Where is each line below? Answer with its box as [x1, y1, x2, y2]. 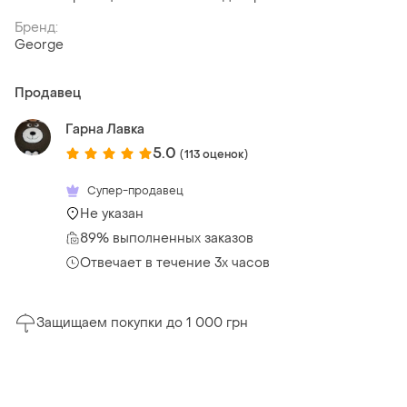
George [15, 36, 64, 55]
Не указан [80, 204, 144, 223]
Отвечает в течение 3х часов [80, 253, 270, 272]
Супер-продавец [87, 183, 184, 198]
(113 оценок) [180, 146, 248, 162]
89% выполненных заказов [80, 229, 253, 247]
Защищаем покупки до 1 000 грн [36, 314, 248, 333]
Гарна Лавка [65, 121, 144, 139]
